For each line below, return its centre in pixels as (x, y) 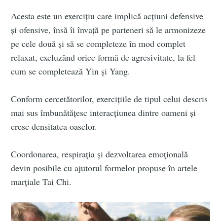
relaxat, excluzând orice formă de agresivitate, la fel (103, 57)
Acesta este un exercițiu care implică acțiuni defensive (107, 16)
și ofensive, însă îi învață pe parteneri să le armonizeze (109, 30)
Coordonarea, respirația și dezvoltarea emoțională (100, 154)
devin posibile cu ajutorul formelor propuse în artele (104, 168)
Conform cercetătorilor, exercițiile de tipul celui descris (110, 99)
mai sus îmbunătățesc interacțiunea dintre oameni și (104, 113)
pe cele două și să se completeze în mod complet (98, 44)
